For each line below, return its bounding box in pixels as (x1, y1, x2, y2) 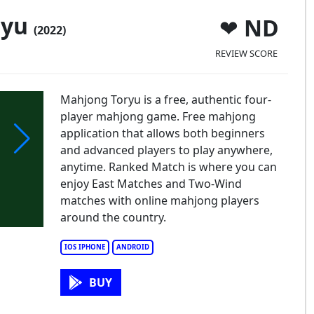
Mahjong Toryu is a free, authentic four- (60, 92, 271, 107)
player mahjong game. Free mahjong (60, 109, 256, 124)
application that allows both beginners (60, 125, 265, 141)
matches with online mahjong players (60, 193, 259, 208)
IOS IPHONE (64, 243, 105, 252)
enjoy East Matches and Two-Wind (60, 176, 242, 191)
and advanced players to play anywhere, (60, 142, 273, 158)
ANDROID (116, 243, 149, 252)
